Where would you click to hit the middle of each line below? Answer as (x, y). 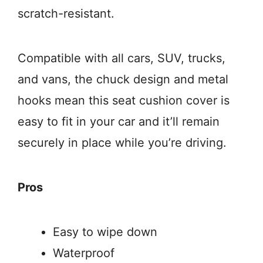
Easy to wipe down (105, 232)
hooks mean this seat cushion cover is (124, 101)
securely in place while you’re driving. (122, 143)
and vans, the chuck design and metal (123, 80)
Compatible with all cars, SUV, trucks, (122, 58)
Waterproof (84, 253)
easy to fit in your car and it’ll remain (119, 122)
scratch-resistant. (66, 14)
